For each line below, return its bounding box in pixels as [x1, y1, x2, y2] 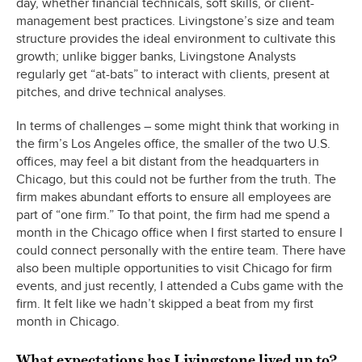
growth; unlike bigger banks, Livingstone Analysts [16, 48, 296, 65]
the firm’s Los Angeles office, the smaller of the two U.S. [16, 136, 330, 153]
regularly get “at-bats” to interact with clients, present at [16, 66, 330, 83]
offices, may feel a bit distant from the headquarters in [16, 154, 319, 170]
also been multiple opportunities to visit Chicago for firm [16, 260, 332, 277]
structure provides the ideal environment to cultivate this [16, 31, 335, 48]
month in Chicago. [16, 314, 120, 330]
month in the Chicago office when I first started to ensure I [16, 225, 343, 242]
